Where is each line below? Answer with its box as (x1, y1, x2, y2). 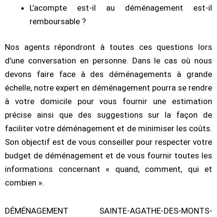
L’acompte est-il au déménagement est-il (30, 2, 212, 13)
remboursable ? (30, 16, 86, 26)
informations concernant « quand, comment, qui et (5, 164, 212, 174)
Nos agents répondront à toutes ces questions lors (5, 42, 212, 52)
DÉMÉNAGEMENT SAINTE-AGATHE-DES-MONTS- (5, 206, 212, 216)
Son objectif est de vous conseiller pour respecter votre (5, 137, 212, 147)
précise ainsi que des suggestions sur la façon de (5, 110, 212, 120)
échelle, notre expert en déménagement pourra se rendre (5, 83, 212, 93)
